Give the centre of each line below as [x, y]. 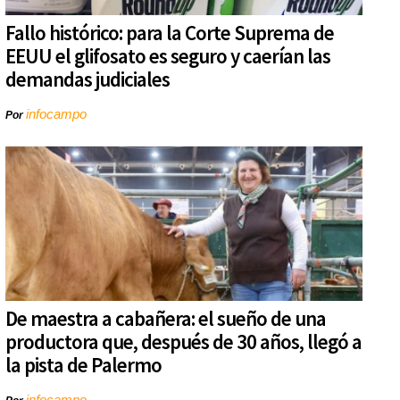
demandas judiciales [87, 79]
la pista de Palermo [83, 365]
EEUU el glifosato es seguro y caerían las [168, 56]
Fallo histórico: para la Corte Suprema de [170, 33]
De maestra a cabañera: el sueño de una [166, 319]
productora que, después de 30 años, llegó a [183, 342]
